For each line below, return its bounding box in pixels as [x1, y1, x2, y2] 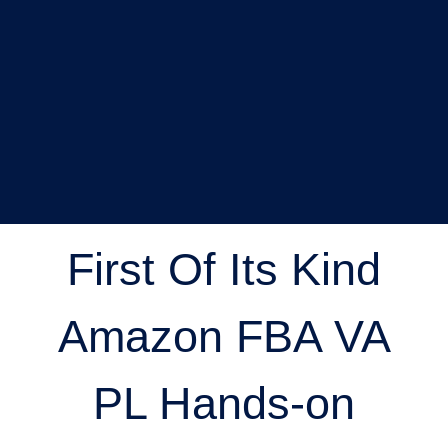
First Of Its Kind [67, 243, 381, 295]
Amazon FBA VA [57, 310, 391, 362]
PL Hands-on [93, 377, 355, 429]
